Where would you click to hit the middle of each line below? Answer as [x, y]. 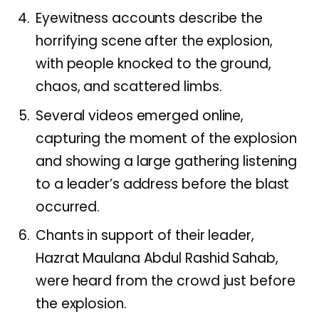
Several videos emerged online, [140, 115]
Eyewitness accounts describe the [149, 19]
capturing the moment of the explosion [166, 138]
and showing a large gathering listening [167, 161]
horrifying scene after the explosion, [154, 41]
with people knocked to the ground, [153, 64]
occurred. [68, 206]
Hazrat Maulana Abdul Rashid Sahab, [157, 258]
